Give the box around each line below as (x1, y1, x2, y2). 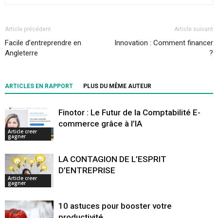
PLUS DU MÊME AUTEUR (83, 83, 151, 90)
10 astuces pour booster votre (58, 201, 172, 211)
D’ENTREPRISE (58, 165, 115, 176)
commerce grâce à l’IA (58, 119, 142, 129)
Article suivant (174, 26, 213, 33)
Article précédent (5, 26, 51, 33)
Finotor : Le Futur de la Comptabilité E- (58, 108, 200, 118)
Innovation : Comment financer (114, 38, 213, 48)
